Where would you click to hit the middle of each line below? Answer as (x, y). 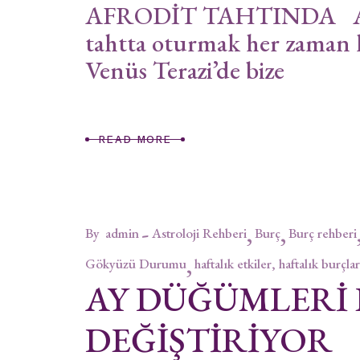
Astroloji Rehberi (199, 233)
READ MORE (135, 139)
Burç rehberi (323, 233)
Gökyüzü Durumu (136, 264)
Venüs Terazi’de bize (185, 70)
